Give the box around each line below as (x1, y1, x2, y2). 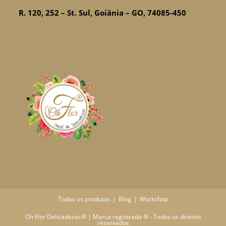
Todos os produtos (58, 194, 110, 203)
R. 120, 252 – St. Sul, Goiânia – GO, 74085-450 (19, 7, 187, 18)
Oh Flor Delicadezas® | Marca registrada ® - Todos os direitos (25, 212, 201, 221)
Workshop (140, 194, 168, 203)
